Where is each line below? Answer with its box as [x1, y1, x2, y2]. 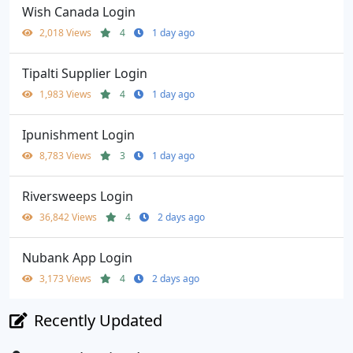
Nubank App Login [22, 248, 132, 266]
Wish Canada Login [22, 2, 136, 20]
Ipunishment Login [22, 125, 135, 143]
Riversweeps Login [22, 187, 133, 205]
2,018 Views [39, 25, 94, 39]
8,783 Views [39, 148, 94, 162]
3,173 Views [39, 271, 94, 285]
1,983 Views [39, 87, 94, 101]
